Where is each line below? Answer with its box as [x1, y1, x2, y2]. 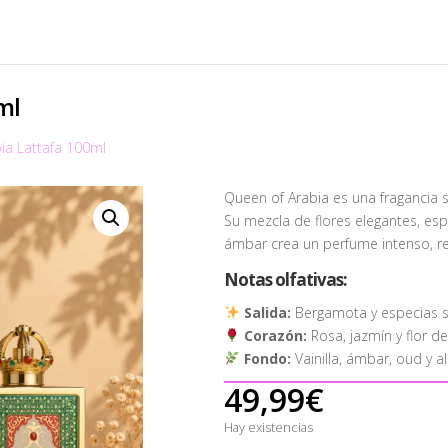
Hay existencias [233, 418, 313, 437]
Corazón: [243, 325, 307, 345]
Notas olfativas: [224, 267, 347, 291]
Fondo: [243, 348, 291, 368]
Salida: [243, 302, 291, 322]
